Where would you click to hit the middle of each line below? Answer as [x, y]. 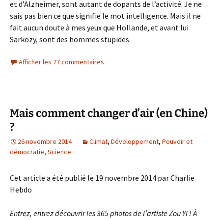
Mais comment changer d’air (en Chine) [109, 113]
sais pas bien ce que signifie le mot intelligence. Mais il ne [105, 16]
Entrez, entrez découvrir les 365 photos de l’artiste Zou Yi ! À [103, 213]
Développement [135, 141]
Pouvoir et [177, 141]
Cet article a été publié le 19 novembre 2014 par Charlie [102, 178]
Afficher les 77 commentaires [61, 62]
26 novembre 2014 [45, 141]
